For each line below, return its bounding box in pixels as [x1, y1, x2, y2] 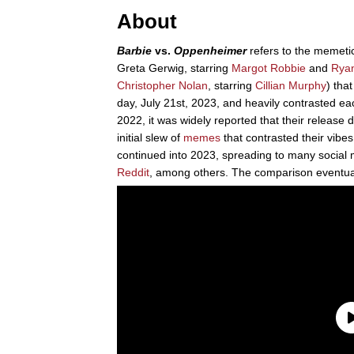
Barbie [117, 43, 152, 57]
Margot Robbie [232, 61, 306, 74]
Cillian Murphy [255, 78, 326, 92]
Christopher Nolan [117, 78, 208, 92]
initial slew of [117, 130, 183, 144]
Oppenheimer [174, 43, 247, 57]
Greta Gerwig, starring [117, 61, 232, 74]
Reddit [117, 165, 149, 179]
